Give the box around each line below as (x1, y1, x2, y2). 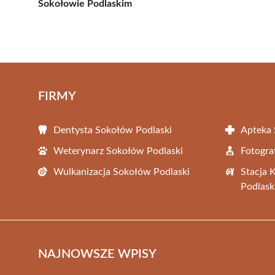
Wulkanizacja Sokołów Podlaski (53, 166, 190, 177)
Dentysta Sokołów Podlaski (53, 125, 172, 135)
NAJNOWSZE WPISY (38, 247, 157, 260)
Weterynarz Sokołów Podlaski (53, 145, 183, 156)
